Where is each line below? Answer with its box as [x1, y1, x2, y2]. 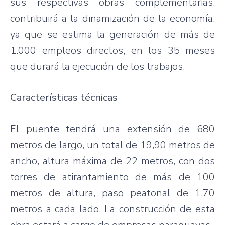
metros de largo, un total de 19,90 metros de [10, 138, 215, 152]
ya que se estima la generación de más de [10, 27, 215, 41]
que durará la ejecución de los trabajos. [10, 59, 185, 73]
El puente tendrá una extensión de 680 [10, 122, 215, 136]
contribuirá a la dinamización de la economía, [10, 11, 215, 25]
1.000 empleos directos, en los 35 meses [10, 43, 215, 57]
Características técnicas [10, 90, 118, 104]
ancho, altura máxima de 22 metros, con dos [10, 154, 215, 168]
